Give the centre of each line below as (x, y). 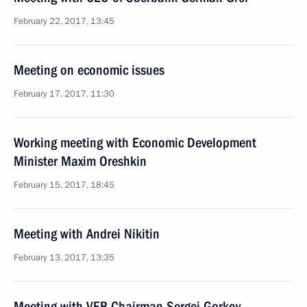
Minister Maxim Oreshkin (80, 161)
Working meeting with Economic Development (135, 143)
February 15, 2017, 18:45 (64, 185)
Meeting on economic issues (89, 70)
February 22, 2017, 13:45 (64, 21)
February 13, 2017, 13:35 (64, 258)
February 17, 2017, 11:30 (64, 94)
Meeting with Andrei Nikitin (87, 234)
